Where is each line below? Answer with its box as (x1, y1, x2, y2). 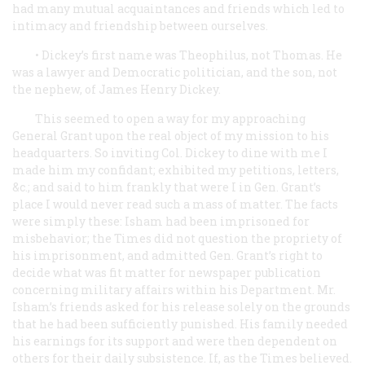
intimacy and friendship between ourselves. (12, 17, 268, 33)
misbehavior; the (12, 230, 114, 246)
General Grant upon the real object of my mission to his (12, 127, 329, 143)
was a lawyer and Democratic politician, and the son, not (12, 64, 337, 80)
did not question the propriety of (152, 230, 342, 246)
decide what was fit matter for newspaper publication (12, 264, 321, 280)
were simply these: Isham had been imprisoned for (12, 213, 310, 229)
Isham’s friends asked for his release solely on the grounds (12, 298, 350, 314)
